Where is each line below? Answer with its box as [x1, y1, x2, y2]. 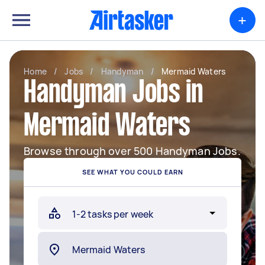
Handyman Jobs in [24, 80, 203, 108]
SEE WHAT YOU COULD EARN [82, 167, 183, 176]
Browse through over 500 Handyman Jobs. [24, 144, 241, 158]
